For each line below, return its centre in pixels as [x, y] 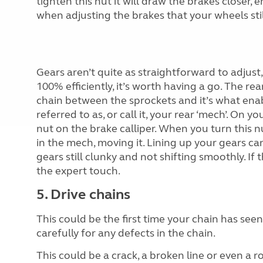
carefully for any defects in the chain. [126, 233]
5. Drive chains [83, 195]
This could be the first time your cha [123, 219]
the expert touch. [78, 171]
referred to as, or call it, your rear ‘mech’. [132, 114]
